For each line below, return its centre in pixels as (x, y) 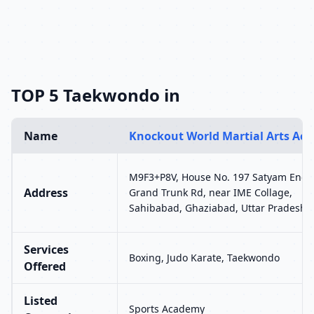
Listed (41, 301)
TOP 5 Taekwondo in (96, 95)
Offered (45, 266)
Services (46, 250)
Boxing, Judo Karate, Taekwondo (204, 258)
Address (46, 193)
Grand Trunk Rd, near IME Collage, (211, 192)
